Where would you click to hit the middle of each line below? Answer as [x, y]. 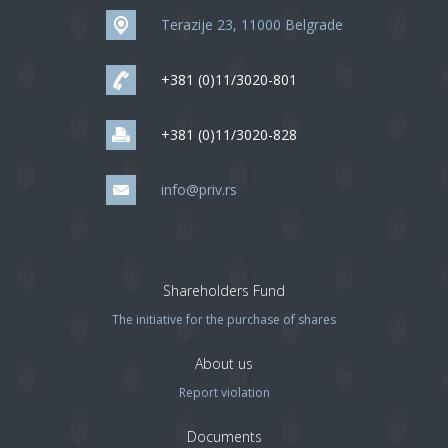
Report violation [224, 392]
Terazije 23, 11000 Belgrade [251, 24]
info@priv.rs [198, 189]
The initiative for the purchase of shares [224, 319]
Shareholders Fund [224, 290]
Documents [224, 436]
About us [224, 363]
